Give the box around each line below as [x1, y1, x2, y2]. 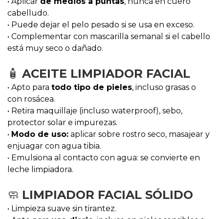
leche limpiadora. [7, 165, 73, 174]
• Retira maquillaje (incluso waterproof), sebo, [7, 106, 182, 115]
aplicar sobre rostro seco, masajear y [68, 130, 210, 139]
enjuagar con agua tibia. [7, 141, 101, 151]
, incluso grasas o [132, 83, 196, 92]
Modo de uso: [11, 130, 68, 139]
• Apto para [7, 83, 51, 92]
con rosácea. [7, 94, 55, 104]
